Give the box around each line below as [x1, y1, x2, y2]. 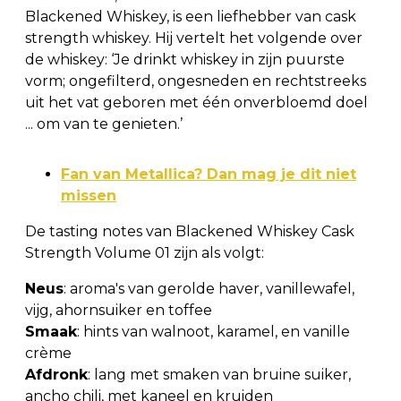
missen [61, 186, 116, 204]
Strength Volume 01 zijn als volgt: [25, 243, 264, 261]
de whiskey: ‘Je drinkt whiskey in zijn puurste [25, 50, 345, 68]
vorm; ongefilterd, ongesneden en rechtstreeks [25, 72, 366, 90]
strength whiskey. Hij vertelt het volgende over [25, 29, 363, 47]
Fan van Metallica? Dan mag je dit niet [61, 165, 356, 183]
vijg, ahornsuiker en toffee [25, 301, 212, 319]
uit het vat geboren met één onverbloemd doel [25, 93, 368, 111]
